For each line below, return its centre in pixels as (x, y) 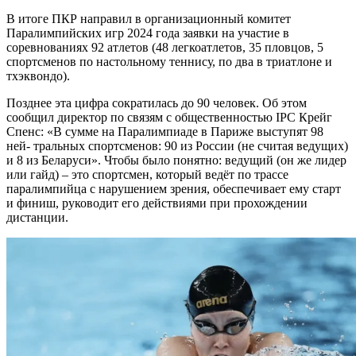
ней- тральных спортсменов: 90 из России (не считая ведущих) (177, 145)
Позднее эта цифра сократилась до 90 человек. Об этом (157, 103)
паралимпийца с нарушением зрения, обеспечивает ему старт (174, 188)
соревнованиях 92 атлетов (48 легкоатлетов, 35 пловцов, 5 (165, 47)
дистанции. (37, 217)
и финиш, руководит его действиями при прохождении (157, 203)
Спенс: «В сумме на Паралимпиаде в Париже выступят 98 (165, 131)
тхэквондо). (38, 75)
